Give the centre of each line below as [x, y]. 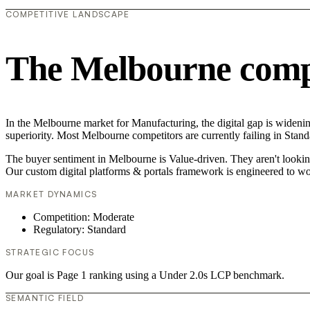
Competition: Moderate [84, 217]
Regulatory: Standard [80, 229]
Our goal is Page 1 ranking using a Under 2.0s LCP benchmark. [145, 275]
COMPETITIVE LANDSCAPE [68, 15]
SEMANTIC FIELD [45, 298]
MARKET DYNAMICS [52, 194]
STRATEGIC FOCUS [50, 252]
